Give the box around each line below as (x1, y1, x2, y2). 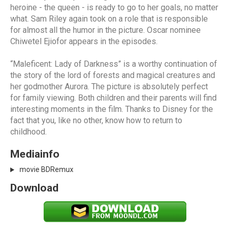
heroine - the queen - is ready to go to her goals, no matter (10, 3, 218, 13)
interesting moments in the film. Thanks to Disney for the (10, 104, 213, 114)
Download (10, 182, 59, 195)
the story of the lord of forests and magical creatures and (10, 70, 215, 81)
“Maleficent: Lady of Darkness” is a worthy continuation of (10, 59, 217, 69)
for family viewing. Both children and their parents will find (10, 93, 217, 103)
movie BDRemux (17, 165, 73, 174)
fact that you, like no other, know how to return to (10, 116, 182, 126)
